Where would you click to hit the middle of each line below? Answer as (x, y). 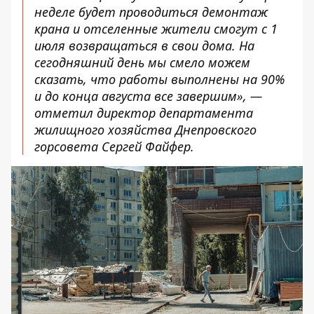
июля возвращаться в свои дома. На (144, 46)
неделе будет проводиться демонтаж (151, 12)
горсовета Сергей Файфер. (114, 146)
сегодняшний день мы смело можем (142, 62)
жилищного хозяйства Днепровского (145, 130)
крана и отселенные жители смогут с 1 (156, 29)
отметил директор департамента (144, 113)
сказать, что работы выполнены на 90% (159, 79)
